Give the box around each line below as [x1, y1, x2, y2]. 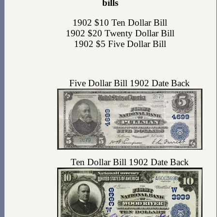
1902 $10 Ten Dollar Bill [73, 17, 168, 28]
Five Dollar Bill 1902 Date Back [69, 78, 190, 89]
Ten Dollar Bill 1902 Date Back [70, 157, 189, 168]
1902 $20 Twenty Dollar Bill [65, 28, 174, 38]
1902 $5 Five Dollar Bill [74, 38, 166, 49]
